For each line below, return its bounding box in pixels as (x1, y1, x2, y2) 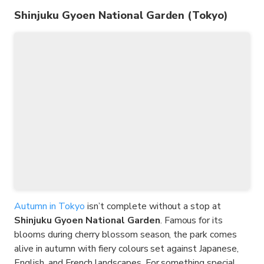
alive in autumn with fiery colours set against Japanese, (14, 242, 239, 255)
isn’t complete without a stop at (84, 199, 222, 213)
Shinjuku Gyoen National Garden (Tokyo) (14, 8, 229, 22)
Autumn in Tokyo (14, 199, 85, 213)
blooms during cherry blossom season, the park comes (14, 227, 237, 241)
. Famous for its (160, 213, 223, 227)
